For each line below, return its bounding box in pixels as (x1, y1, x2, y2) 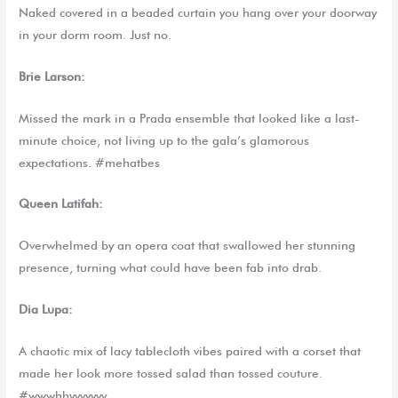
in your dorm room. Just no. (19, 27, 172, 42)
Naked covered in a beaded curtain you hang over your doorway (19, 4, 378, 20)
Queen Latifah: (19, 196, 104, 211)
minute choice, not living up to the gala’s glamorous (19, 132, 310, 147)
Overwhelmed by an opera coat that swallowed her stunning (19, 238, 356, 253)
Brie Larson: (19, 68, 86, 84)
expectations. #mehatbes (19, 155, 161, 170)
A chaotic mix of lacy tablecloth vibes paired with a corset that (19, 344, 362, 359)
